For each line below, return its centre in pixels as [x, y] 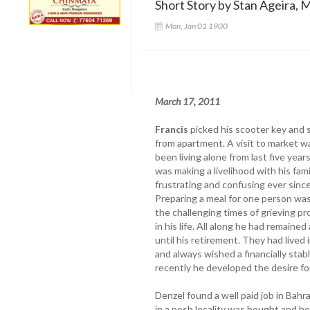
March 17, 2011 [187, 101]
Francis [171, 129]
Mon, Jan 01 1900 [196, 26]
